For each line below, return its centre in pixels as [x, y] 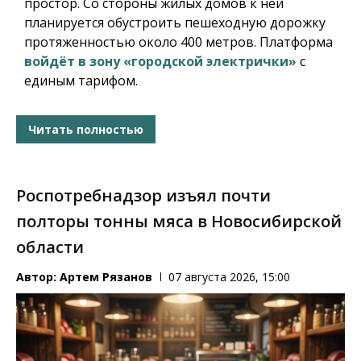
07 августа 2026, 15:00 [229, 277]
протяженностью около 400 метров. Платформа [178, 42]
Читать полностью [86, 129]
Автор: [38, 277]
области [50, 247]
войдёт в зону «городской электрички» [160, 62]
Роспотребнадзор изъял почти [143, 196]
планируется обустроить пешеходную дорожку [175, 23]
